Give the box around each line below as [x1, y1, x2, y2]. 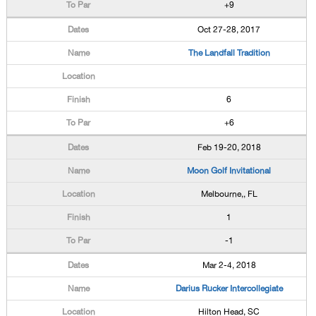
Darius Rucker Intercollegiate [175, 284, 283, 293]
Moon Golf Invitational [187, 166, 272, 176]
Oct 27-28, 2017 [197, 25, 261, 35]
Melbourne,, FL [200, 189, 257, 199]
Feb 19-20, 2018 [197, 142, 261, 152]
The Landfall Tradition [188, 48, 270, 58]
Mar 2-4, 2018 [202, 260, 256, 270]
